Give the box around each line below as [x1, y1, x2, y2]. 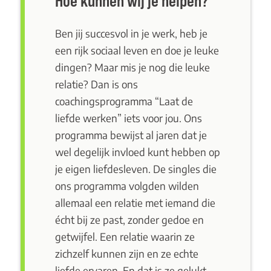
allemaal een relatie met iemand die [54, 195, 215, 209]
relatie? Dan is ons [54, 77, 138, 91]
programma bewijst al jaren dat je [54, 128, 207, 142]
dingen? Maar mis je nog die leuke [54, 60, 210, 74]
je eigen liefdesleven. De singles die [54, 162, 217, 175]
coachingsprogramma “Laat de [54, 94, 193, 108]
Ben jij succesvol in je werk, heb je [54, 26, 207, 40]
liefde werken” [54, 111, 122, 125]
